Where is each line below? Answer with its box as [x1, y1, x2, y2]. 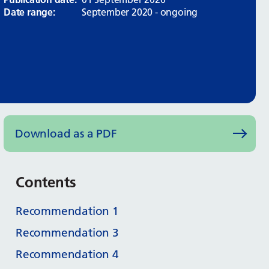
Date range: [4, 6, 55, 18]
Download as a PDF [15, 126, 117, 141]
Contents [16, 173, 76, 191]
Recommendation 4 [16, 247, 119, 261]
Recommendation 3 [16, 225, 119, 240]
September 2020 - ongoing [82, 6, 198, 18]
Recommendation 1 [16, 204, 119, 218]
